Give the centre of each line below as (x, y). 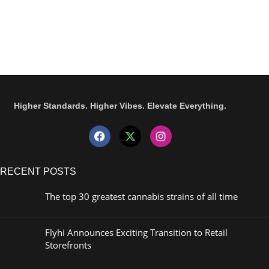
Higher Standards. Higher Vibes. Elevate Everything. (120, 106)
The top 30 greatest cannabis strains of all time (141, 196)
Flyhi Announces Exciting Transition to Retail (136, 232)
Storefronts (68, 245)
